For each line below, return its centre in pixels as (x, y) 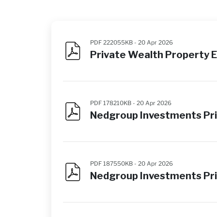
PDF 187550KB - (114, 163)
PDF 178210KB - (113, 103)
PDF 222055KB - (114, 42)
